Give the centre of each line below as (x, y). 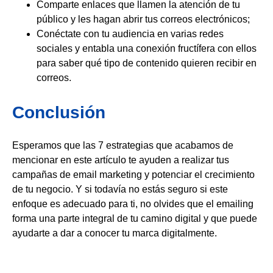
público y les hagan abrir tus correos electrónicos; (143, 19)
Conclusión (59, 112)
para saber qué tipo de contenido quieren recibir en (147, 63)
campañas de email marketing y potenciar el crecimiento (133, 174)
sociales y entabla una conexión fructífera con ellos (147, 48)
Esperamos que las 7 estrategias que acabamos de (123, 145)
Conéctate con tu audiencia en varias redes (130, 34)
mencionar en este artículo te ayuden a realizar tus (121, 160)
